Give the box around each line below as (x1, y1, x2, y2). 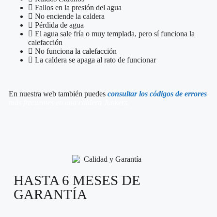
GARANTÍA (14, 186, 87, 202)
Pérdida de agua (35, 20, 84, 29)
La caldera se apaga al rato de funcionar (35, 55, 156, 64)
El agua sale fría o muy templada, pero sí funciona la (35, 29, 195, 38)
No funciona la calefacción (35, 46, 117, 55)
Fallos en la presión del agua (35, 3, 122, 12)
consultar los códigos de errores (108, 89, 207, 98)
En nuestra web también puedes (9, 89, 108, 98)
